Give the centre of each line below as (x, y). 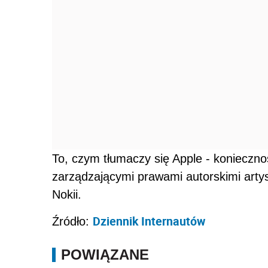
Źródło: (72, 221)
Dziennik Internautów (149, 221)
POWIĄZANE (105, 254)
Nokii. (67, 194)
